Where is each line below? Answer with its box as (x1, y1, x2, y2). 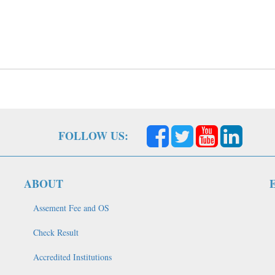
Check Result (33, 227, 79, 238)
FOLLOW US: (58, 128, 128, 144)
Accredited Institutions (33, 251, 112, 263)
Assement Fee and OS (33, 202, 109, 214)
